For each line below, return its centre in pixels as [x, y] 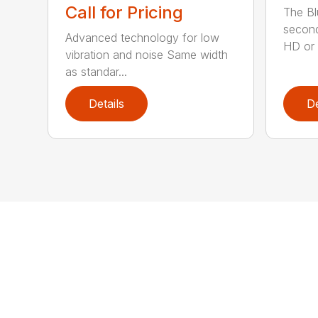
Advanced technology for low [143, 37]
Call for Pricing [125, 12]
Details [107, 103]
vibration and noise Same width [147, 54]
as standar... [97, 71]
